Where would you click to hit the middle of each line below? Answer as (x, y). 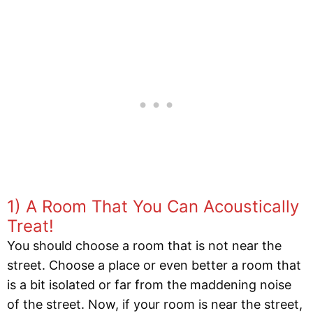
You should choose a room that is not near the (144, 245)
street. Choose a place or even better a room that (154, 265)
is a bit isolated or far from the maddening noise (149, 284)
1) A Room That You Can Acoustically (153, 206)
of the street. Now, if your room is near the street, (155, 304)
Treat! (30, 226)
